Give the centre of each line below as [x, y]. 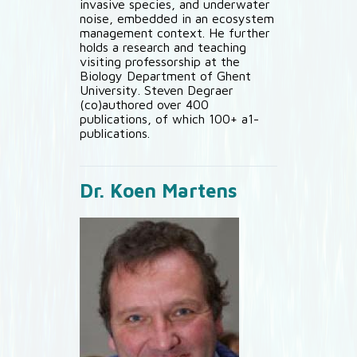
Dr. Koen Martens [159, 190]
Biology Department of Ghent [165, 76]
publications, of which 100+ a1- [169, 119]
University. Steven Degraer [157, 90]
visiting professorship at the [160, 61]
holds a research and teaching [163, 47]
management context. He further [175, 33]
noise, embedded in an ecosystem [177, 18]
